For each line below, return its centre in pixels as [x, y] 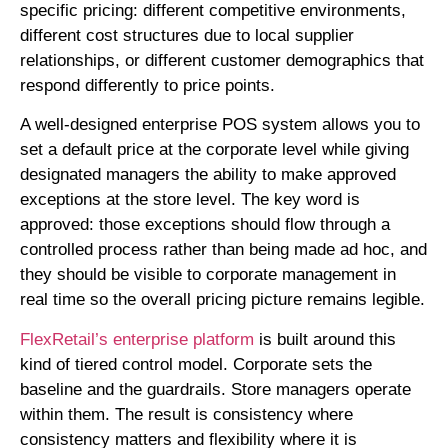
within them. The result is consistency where [186, 414]
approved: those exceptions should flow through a [205, 225]
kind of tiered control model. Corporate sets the [196, 364]
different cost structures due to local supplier [187, 35]
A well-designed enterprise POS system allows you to [220, 125]
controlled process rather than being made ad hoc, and [223, 250]
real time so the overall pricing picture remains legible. [222, 300]
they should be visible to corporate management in [208, 275]
